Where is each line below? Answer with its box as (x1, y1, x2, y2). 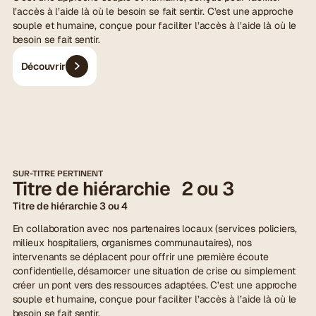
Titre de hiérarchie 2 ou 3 (12, 176, 234, 201)
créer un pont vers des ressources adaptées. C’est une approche (12, 279, 297, 292)
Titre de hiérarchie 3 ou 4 (12, 199, 128, 212)
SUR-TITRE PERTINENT (12, 168, 103, 178)
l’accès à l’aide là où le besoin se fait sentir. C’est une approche (12, 4, 294, 18)
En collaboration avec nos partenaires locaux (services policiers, (12, 222, 297, 236)
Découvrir (20, 59, 66, 73)
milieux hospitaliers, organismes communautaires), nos (12, 236, 253, 250)
